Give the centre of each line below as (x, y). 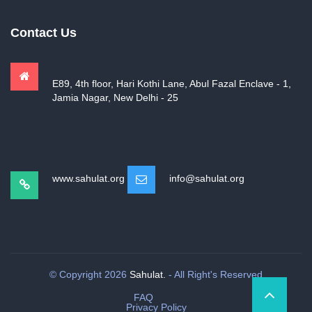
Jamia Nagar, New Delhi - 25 (115, 98)
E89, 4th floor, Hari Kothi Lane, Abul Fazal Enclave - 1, (172, 84)
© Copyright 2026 (89, 275)
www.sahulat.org (88, 179)
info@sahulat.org (207, 179)
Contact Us (44, 33)
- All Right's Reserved (214, 275)
